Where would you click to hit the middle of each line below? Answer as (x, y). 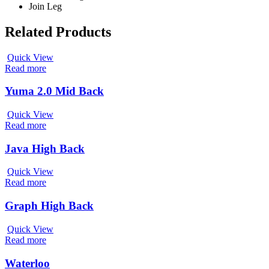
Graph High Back (49, 206)
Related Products (58, 32)
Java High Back (45, 148)
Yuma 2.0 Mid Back (54, 91)
